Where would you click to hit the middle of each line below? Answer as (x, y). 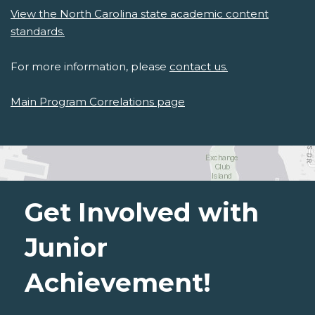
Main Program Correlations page (98, 102)
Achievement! (118, 283)
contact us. (199, 67)
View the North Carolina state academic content (140, 14)
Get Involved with (142, 213)
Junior (66, 248)
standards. (38, 32)
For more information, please (90, 67)
